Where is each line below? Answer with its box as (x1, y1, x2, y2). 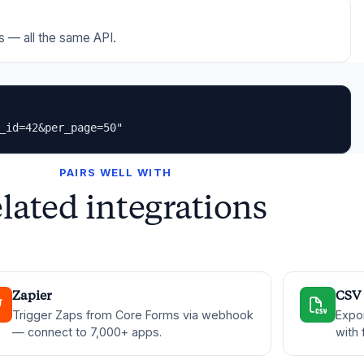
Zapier (12, 288, 52, 303)
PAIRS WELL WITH (58, 166, 172, 179)
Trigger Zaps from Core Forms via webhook (12, 308, 253, 322)
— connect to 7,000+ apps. (12, 325, 162, 339)
